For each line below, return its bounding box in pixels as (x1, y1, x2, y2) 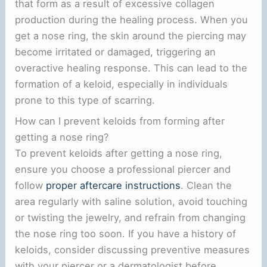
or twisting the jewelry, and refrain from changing (15, 211, 246, 223)
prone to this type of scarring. (15, 94, 156, 106)
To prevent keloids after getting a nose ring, (15, 147, 223, 159)
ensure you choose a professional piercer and (15, 163, 231, 175)
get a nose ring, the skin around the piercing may (15, 29, 247, 42)
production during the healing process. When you (15, 13, 249, 26)
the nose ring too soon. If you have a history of (15, 227, 237, 240)
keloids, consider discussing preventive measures (15, 243, 250, 256)
